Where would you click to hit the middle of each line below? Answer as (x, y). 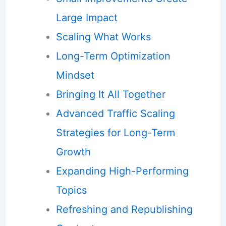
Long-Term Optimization (113, 56)
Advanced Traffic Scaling (115, 113)
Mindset (75, 75)
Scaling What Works (103, 37)
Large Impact (87, 17)
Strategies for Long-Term (115, 132)
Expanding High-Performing (122, 171)
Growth (73, 152)
